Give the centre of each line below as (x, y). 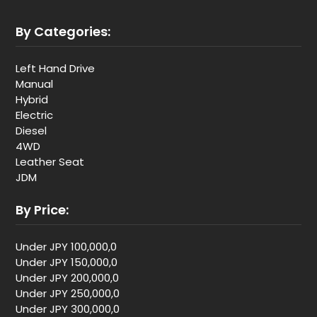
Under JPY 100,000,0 (66, 247)
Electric (34, 115)
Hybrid (32, 99)
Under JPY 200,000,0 (67, 278)
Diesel (31, 131)
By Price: (42, 210)
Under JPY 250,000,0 (68, 293)
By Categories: (63, 31)
